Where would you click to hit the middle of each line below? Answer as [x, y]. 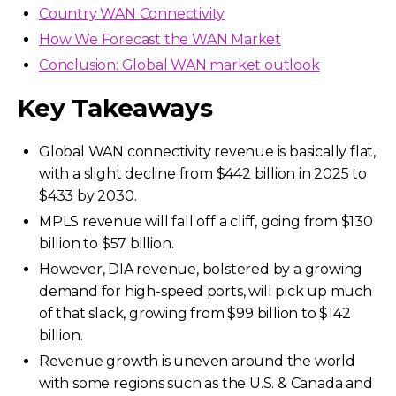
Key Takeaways [115, 107]
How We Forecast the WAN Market [160, 39]
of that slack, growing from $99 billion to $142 [195, 313]
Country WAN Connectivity [132, 13]
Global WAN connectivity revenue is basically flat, [207, 151]
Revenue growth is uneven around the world [197, 361]
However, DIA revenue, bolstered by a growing [201, 269]
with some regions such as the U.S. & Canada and [206, 383]
